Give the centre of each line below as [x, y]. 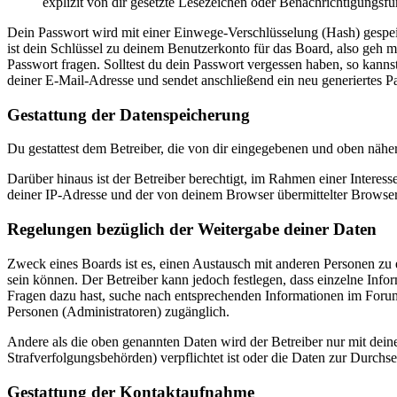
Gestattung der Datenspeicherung [128, 114]
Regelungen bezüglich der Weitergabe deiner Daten [192, 230]
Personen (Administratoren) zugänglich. [118, 311]
